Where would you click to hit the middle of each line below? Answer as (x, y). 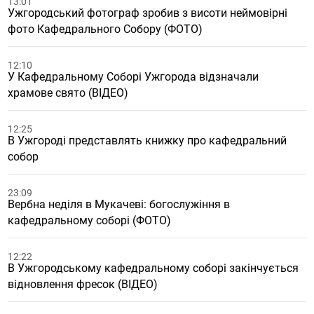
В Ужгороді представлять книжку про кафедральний (148, 141)
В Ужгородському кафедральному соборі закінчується (153, 268)
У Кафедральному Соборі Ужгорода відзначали (134, 77)
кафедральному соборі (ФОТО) (90, 220)
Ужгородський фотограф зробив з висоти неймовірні (148, 13)
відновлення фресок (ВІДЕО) (83, 284)
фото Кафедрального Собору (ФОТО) (105, 29)
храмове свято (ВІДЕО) (68, 93)
